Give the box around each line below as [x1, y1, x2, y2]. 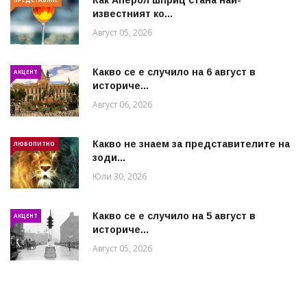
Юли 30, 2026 [93, 170, 147, 182]
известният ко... [93, 8, 173, 19]
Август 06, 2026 [93, 98, 152, 110]
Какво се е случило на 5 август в [93, 210, 256, 221]
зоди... [93, 151, 125, 163]
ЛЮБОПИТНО [14, 139, 55, 147]
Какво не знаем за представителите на [93, 138, 290, 149]
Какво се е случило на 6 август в [93, 66, 256, 77]
